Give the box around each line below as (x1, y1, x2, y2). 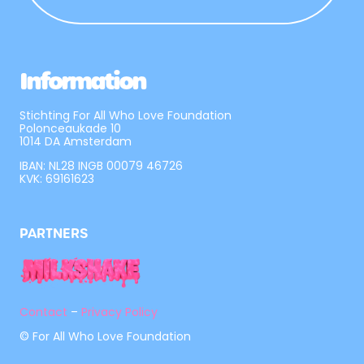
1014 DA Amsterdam (19, 132, 132, 149)
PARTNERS (19, 223, 88, 242)
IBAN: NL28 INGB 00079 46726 (19, 158, 183, 175)
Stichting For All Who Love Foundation (19, 106, 232, 123)
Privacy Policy (81, 303, 158, 320)
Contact (19, 303, 67, 320)
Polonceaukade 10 (19, 119, 121, 136)
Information (19, 64, 145, 97)
